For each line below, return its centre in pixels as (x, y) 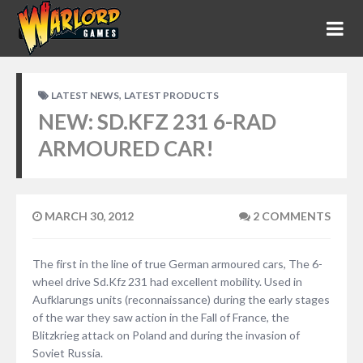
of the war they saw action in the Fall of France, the (161, 317)
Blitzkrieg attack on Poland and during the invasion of (166, 335)
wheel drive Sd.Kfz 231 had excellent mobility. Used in (167, 282)
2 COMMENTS (290, 216)
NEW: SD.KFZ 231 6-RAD (157, 122)
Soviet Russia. (68, 353)
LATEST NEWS (85, 95)
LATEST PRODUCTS (171, 95)
